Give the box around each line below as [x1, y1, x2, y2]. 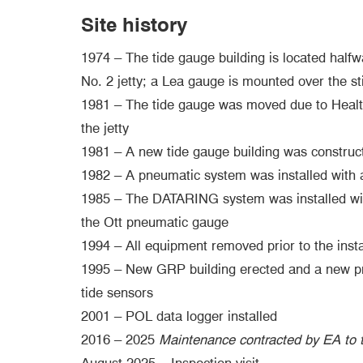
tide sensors [81, 284, 153, 301]
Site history [81, 13, 187, 37]
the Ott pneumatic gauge [81, 214, 228, 231]
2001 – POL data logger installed [81, 308, 277, 325]
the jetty [81, 120, 129, 137]
